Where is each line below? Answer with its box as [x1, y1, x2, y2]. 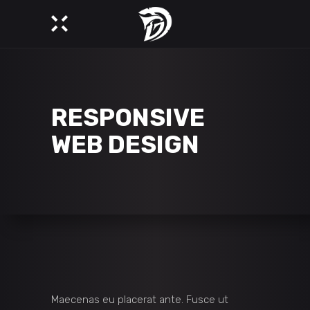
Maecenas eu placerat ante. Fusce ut [51, 293, 228, 306]
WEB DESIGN [51, 130, 199, 159]
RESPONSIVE [51, 103, 205, 132]
